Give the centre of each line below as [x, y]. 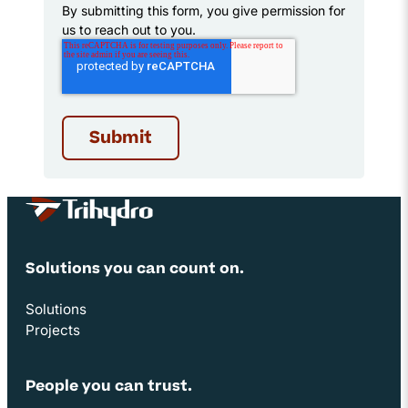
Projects [53, 330]
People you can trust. [109, 387]
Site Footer [98, 242]
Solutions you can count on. [135, 269]
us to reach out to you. [129, 30]
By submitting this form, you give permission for [204, 11]
